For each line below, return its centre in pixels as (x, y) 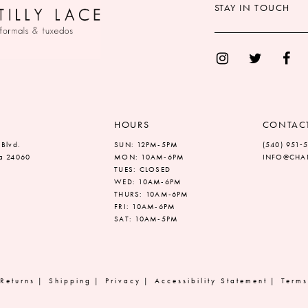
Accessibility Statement (211, 280)
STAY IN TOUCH (252, 8)
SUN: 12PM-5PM (146, 145)
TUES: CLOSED (143, 169)
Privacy (123, 280)
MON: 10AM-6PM (150, 157)
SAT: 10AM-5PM (146, 219)
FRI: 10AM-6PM (145, 207)
